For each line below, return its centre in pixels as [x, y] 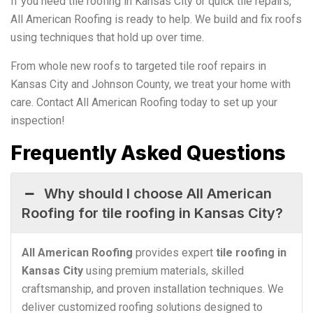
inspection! [38, 120]
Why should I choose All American [158, 193]
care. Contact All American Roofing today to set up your [144, 102]
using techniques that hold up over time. [107, 37]
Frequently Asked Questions [148, 153]
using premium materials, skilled [163, 270]
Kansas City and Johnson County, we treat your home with [151, 84]
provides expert [174, 252]
